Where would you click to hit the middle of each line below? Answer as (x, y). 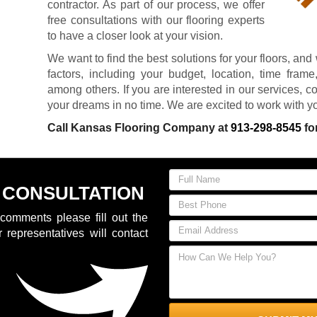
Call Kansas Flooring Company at (139, 128)
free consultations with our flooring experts (156, 20)
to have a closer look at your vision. (136, 36)
